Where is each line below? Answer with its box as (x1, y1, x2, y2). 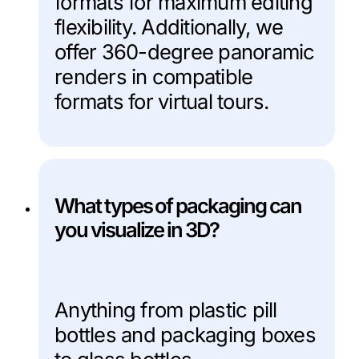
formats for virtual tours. (54, 89, 269, 115)
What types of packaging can (54, 192, 301, 218)
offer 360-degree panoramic (54, 39, 315, 65)
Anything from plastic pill (54, 297, 277, 323)
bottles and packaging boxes (54, 322, 316, 348)
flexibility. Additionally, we (54, 14, 284, 40)
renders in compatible (54, 64, 253, 90)
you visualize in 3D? (54, 216, 220, 242)
